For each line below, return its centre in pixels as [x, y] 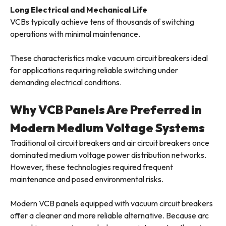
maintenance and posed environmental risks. [87, 179]
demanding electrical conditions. [66, 82]
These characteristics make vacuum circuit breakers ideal [109, 58]
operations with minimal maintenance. [75, 34]
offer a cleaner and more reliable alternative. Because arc [109, 216]
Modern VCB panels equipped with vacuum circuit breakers [111, 204]
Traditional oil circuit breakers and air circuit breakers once [110, 143]
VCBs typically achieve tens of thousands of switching [102, 22]
